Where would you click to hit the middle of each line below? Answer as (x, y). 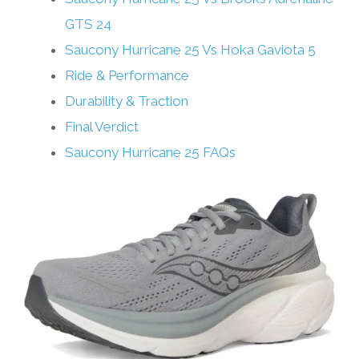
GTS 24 (88, 24)
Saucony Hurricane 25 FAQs (150, 152)
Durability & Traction (127, 101)
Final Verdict (102, 127)
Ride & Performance (127, 75)
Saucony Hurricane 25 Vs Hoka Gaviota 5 (190, 50)
